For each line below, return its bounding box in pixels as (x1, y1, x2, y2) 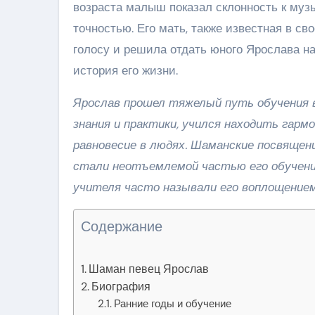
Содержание (81, 217, 162, 236)
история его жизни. (73, 62, 178, 78)
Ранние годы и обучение (114, 296, 232, 311)
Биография (91, 278, 151, 294)
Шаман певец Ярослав (89, 261, 210, 276)
